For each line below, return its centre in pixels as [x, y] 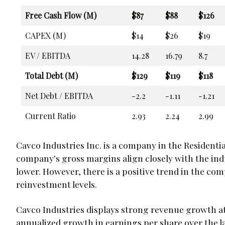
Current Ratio [50, 116]
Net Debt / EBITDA [59, 95]
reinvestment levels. [57, 184]
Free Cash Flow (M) [61, 15]
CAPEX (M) [45, 35]
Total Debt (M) [51, 75]
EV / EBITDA [48, 55]
